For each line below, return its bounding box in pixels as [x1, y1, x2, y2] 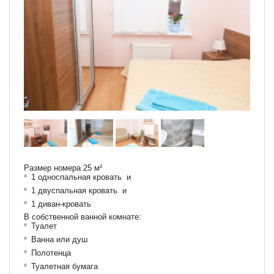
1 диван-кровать [31, 199, 91, 209]
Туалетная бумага [31, 262, 98, 271]
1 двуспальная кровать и [31, 186, 127, 195]
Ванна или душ [31, 235, 87, 244]
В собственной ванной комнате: [24, 212, 141, 221]
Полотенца [31, 248, 71, 257]
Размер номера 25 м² [24, 163, 102, 172]
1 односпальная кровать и [31, 172, 131, 182]
